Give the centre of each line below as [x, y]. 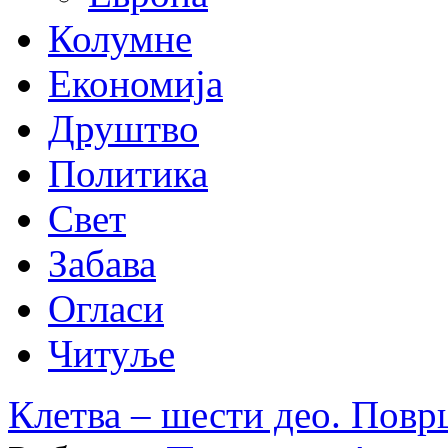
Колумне [120, 38]
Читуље [111, 353]
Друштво [123, 128]
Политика [128, 173]
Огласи [106, 308]
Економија [135, 83]
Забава [102, 263]
